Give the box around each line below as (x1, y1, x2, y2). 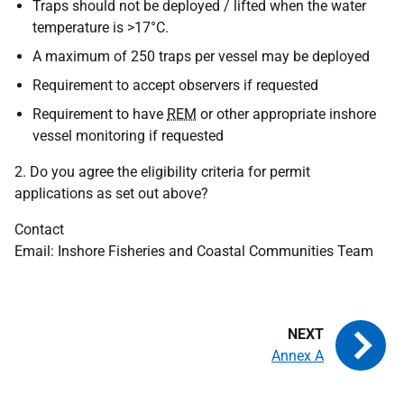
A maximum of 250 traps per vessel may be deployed (32, 48, 370, 65)
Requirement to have (32, 106, 167, 123)
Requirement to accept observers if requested (32, 77, 318, 94)
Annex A (271, 347, 324, 364)
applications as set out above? (14, 185, 208, 202)
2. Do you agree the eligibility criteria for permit (14, 163, 310, 180)
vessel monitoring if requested (32, 127, 224, 144)
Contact (14, 221, 64, 238)
